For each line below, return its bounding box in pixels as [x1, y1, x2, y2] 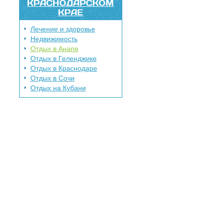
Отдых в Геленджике [30, 55, 97, 62]
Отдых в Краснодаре [30, 64, 97, 72]
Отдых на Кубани [30, 84, 86, 92]
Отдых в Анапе [30, 45, 79, 53]
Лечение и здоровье [30, 25, 95, 33]
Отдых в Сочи [30, 74, 75, 82]
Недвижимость [30, 35, 78, 43]
